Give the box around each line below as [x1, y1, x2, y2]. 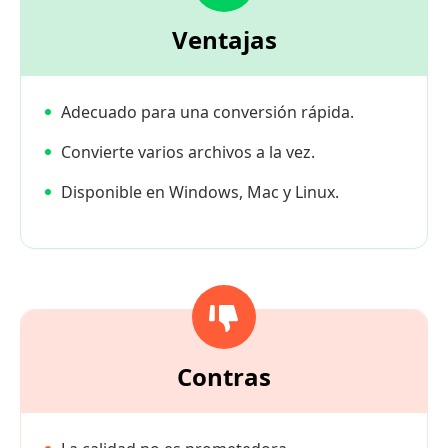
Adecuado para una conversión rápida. [61, 100, 354, 123]
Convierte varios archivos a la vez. [61, 140, 315, 163]
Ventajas [171, 22, 277, 56]
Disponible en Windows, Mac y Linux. [61, 180, 339, 203]
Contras [177, 359, 271, 393]
